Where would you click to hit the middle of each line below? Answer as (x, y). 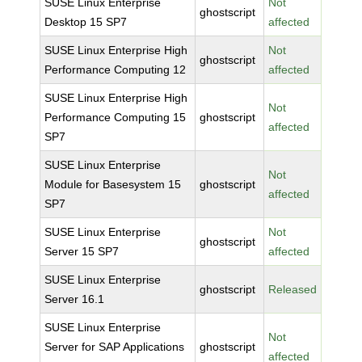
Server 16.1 (75, 299)
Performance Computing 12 (116, 69)
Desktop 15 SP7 (86, 22)
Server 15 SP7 (82, 251)
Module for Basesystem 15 (113, 184)
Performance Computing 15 (116, 117)
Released (293, 289)
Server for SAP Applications (115, 347)
